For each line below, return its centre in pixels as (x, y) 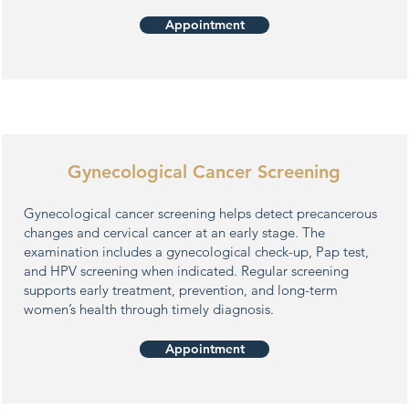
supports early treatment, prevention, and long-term (181, 290)
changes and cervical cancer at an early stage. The (174, 232)
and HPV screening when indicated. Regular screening (186, 271)
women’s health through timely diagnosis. (149, 309)
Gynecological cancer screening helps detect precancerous (200, 213)
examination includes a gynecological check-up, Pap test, (196, 252)
